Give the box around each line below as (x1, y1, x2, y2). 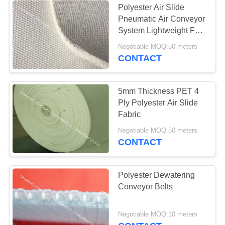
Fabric (118, 110, 141, 119)
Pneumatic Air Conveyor (118, 14, 205, 23)
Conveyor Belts (118, 182, 173, 191)
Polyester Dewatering (118, 171, 195, 180)
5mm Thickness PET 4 (118, 87, 199, 96)
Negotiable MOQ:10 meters (118, 210, 198, 218)
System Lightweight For (118, 26, 202, 35)
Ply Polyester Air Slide (118, 98, 198, 107)
